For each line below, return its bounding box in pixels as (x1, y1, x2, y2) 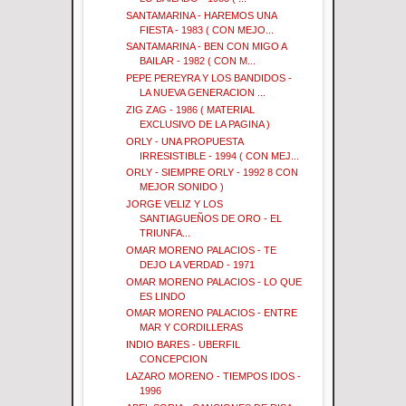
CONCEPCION (140, 353, 208, 365)
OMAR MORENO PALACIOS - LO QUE (126, 275, 303, 287)
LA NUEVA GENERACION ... (140, 87, 266, 99)
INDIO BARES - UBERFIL (126, 339, 241, 351)
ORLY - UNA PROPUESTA (126, 135, 244, 147)
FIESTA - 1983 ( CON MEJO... (140, 24, 275, 35)
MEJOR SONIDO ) (140, 181, 225, 193)
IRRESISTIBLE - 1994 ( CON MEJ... (140, 150, 300, 161)
